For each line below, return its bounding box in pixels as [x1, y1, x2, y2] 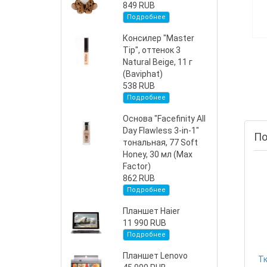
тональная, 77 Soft [123, 138, 198, 147]
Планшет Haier [123, 206, 181, 216]
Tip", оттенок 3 [123, 45, 181, 55]
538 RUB [123, 81, 156, 91]
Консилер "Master [123, 33, 195, 43]
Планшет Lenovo [123, 251, 188, 260]
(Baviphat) [123, 69, 163, 79]
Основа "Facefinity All [123, 114, 206, 123]
